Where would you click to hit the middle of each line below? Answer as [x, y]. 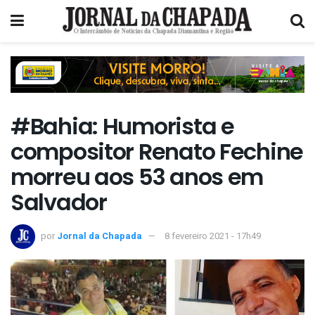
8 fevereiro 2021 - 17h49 [213, 236]
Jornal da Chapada [99, 236]
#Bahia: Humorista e [122, 127]
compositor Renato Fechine [157, 152]
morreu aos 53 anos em [137, 177]
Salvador [59, 202]
